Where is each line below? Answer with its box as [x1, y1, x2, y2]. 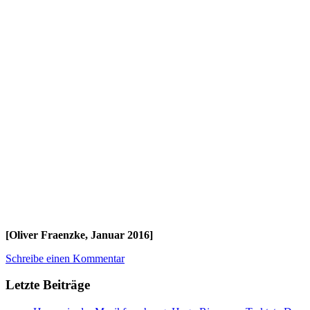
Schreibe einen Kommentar [6, 252, 125, 264]
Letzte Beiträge [6, 277, 90, 293]
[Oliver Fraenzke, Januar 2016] [6, 228, 153, 241]
